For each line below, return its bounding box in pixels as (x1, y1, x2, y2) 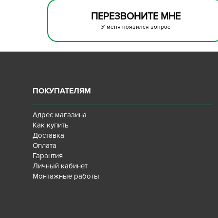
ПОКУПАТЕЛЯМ (33, 86, 91, 96)
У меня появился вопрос (101, 23, 170, 31)
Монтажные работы (33, 172, 100, 181)
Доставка (33, 131, 65, 140)
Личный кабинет (33, 162, 88, 170)
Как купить (33, 121, 69, 129)
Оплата (33, 141, 57, 150)
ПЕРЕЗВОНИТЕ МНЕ (91, 11, 181, 22)
